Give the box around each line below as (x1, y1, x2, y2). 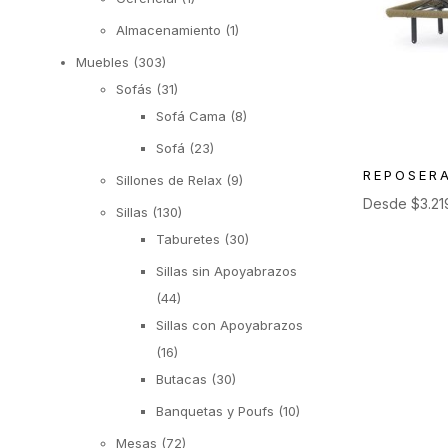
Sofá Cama (156, 107, 226, 124)
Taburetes (156, 230, 220, 247)
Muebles (76, 53, 129, 70)
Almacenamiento (116, 21, 221, 38)
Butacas (156, 370, 207, 387)
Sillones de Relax (116, 171, 222, 188)
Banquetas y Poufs (156, 402, 274, 419)
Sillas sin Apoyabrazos (156, 262, 297, 279)
